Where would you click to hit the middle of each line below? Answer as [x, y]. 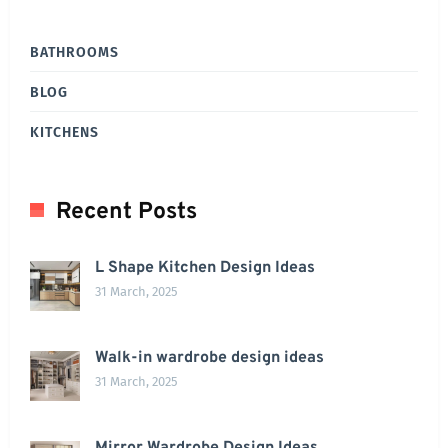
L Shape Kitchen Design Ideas [205, 268]
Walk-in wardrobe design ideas [209, 358]
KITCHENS [64, 133]
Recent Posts [126, 213]
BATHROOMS [74, 53]
